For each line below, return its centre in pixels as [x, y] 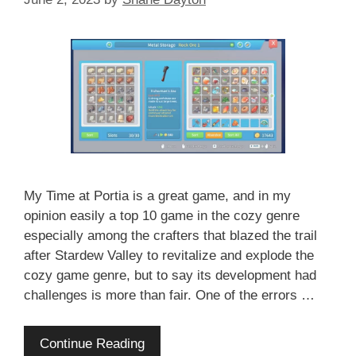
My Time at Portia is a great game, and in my [157, 196]
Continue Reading [92, 343]
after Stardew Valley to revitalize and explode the [169, 256]
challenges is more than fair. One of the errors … [169, 296]
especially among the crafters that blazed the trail [170, 236]
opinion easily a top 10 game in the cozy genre [162, 216]
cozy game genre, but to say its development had [170, 276]
